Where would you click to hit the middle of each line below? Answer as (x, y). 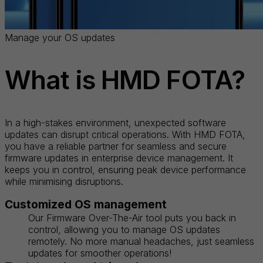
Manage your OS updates (60, 37)
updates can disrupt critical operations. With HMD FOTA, (125, 134)
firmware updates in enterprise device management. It (119, 158)
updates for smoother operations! (101, 253)
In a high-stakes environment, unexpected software (115, 122)
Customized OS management (86, 204)
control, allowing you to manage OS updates (124, 229)
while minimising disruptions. (64, 181)
